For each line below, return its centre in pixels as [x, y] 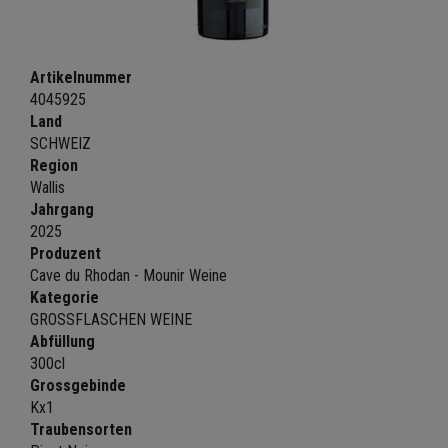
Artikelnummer [81, 78]
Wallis [47, 188]
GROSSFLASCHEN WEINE [111, 320]
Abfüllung [62, 342]
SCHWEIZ [60, 144]
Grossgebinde [78, 386]
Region [54, 166]
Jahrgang [62, 210]
